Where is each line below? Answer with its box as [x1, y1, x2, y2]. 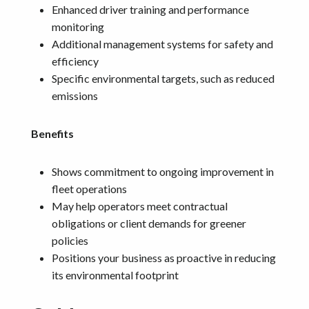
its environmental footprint [52, 268, 179, 281]
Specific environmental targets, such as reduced [52, 71, 275, 85]
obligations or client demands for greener [52, 216, 246, 230]
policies [52, 233, 88, 247]
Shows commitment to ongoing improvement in [52, 164, 274, 178]
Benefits [31, 126, 74, 140]
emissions [52, 88, 98, 102]
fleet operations [52, 181, 127, 195]
